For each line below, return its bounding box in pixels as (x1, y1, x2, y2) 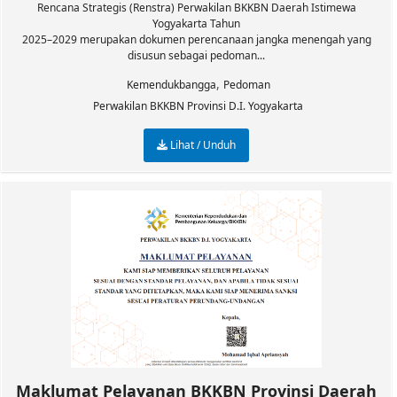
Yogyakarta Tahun (152, 16, 240, 31)
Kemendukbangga (126, 77, 216, 92)
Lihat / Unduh (167, 137, 236, 152)
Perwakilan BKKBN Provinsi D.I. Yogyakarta (93, 98, 303, 113)
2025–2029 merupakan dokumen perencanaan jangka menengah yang (21, 32, 371, 47)
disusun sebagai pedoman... (128, 48, 265, 63)
